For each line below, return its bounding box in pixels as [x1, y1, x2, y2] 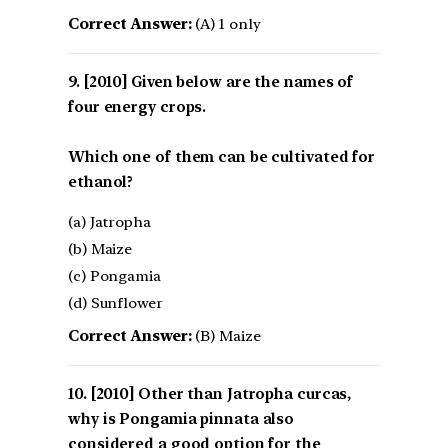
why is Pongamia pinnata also [68, 409, 295, 428]
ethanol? [68, 172, 134, 191]
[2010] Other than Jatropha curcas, [90, 384, 352, 403]
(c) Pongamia [68, 266, 161, 285]
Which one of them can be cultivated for [68, 147, 376, 166]
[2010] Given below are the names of [83, 72, 354, 91]
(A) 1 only [191, 14, 261, 33]
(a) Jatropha [68, 212, 151, 231]
